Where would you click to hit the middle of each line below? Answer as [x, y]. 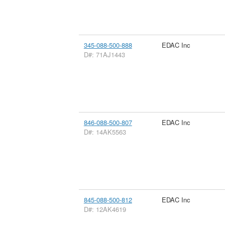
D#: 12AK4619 [105, 209]
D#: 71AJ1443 [104, 54]
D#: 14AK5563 [105, 132]
